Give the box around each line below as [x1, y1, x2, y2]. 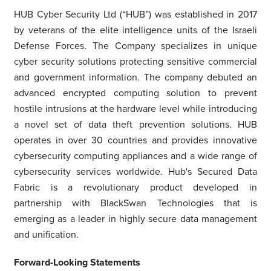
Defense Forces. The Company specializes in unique [13, 39, 258, 52]
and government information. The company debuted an [13, 71, 258, 83]
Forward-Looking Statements [13, 256, 140, 269]
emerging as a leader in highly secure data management [13, 212, 258, 225]
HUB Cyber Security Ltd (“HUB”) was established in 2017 [13, 8, 258, 21]
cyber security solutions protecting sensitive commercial [13, 55, 258, 68]
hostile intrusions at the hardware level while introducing [13, 102, 258, 115]
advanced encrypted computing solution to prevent [13, 87, 258, 99]
